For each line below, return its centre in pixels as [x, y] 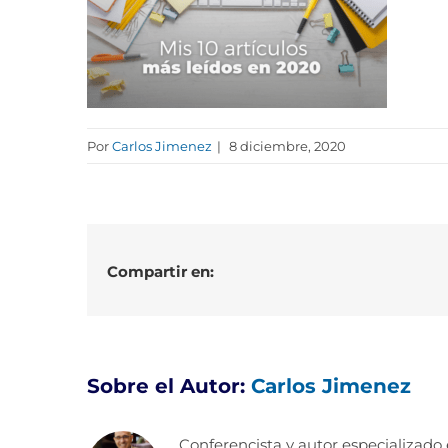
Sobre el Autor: [169, 386]
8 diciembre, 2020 [286, 146]
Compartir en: [160, 271]
